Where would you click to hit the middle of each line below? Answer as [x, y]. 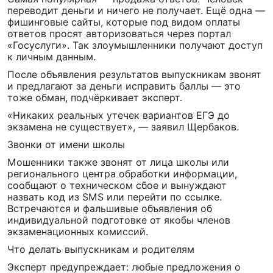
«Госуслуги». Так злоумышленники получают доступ [135, 45]
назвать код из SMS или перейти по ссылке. [115, 197]
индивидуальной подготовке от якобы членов [119, 220]
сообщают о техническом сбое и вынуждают [117, 185]
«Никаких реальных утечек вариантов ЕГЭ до [119, 115]
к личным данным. [51, 57]
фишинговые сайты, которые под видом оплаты [124, 22]
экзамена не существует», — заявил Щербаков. [123, 127]
